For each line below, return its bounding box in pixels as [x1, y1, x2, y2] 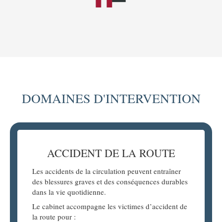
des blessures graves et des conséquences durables [32, 176, 188, 187]
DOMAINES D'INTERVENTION [21, 90, 201, 107]
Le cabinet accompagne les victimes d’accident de [32, 201, 187, 212]
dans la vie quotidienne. [32, 187, 106, 197]
